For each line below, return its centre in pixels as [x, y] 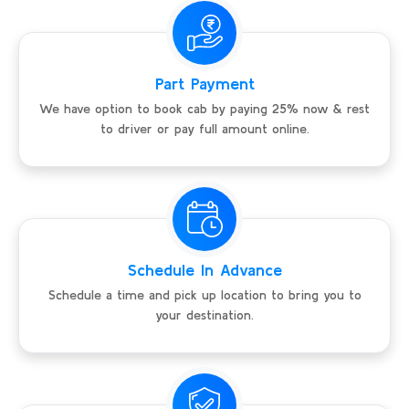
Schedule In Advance [204, 270]
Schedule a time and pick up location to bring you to [204, 295]
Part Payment [204, 84]
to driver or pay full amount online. [204, 129]
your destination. [204, 315]
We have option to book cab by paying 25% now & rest [204, 109]
